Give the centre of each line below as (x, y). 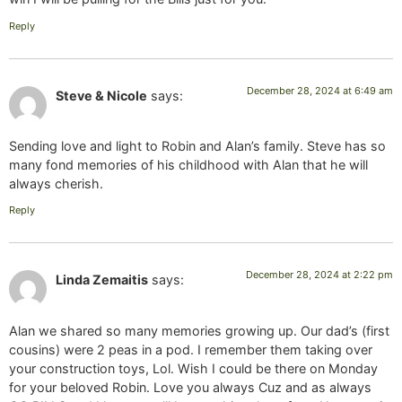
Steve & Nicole (101, 95)
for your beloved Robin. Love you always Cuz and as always (190, 387)
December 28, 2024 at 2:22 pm (319, 275)
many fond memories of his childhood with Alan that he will (188, 165)
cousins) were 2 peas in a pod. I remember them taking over (191, 349)
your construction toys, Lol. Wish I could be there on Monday (193, 368)
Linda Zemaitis (102, 280)
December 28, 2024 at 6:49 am (320, 90)
